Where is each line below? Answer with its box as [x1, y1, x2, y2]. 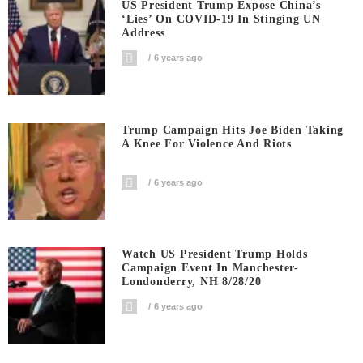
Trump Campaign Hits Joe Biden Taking [122, 123, 344, 136]
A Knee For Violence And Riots [122, 137, 292, 150]
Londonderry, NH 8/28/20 [122, 275, 262, 288]
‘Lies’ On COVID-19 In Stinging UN [122, 13, 321, 26]
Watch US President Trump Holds [122, 248, 308, 261]
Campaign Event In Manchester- [122, 262, 299, 275]
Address [122, 27, 165, 40]
